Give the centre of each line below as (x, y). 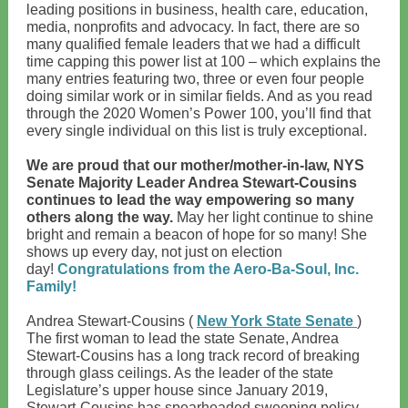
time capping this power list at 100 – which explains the (204, 61)
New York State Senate (277, 321)
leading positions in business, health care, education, (197, 10)
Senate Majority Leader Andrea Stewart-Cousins (192, 183)
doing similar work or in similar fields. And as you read (199, 96)
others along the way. (100, 217)
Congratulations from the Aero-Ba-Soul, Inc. (208, 269)
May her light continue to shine (273, 217)
